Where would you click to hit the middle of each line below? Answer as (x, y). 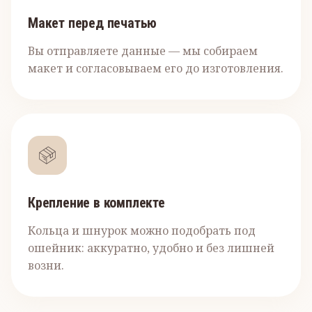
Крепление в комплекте (96, 203)
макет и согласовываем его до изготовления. (156, 68)
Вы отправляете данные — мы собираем (143, 51)
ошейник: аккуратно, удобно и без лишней (151, 248)
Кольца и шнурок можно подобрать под (142, 231)
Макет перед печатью (93, 23)
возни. (46, 265)
